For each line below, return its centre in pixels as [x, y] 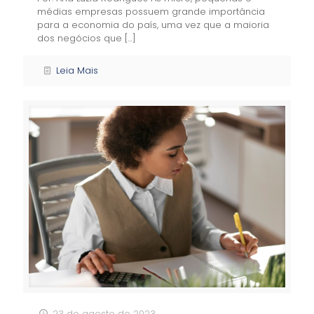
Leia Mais [77, 70]
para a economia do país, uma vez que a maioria [153, 25]
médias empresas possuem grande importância [151, 11]
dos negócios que [80, 38]
